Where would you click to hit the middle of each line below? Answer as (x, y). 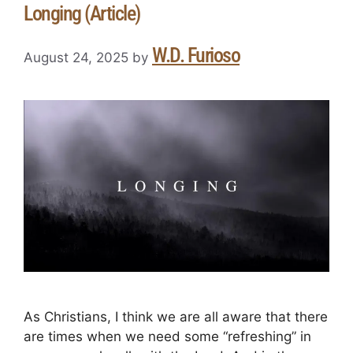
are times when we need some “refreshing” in (167, 337)
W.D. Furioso (196, 55)
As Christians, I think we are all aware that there (176, 317)
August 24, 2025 (76, 57)
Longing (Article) (82, 14)
